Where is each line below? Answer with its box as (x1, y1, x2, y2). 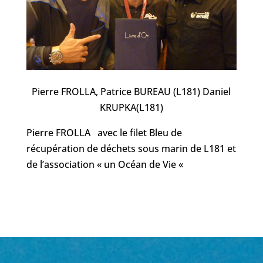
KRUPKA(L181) (99, 101, 163, 114)
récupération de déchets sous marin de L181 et (26, 142, 236, 156)
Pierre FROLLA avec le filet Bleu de (26, 126, 182, 140)
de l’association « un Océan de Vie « (26, 158, 186, 171)
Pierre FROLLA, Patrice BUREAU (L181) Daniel (32, 85, 231, 99)
